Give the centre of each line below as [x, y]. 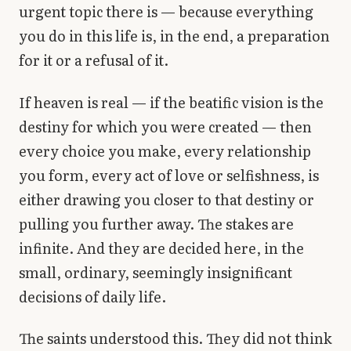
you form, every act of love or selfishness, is [169, 175]
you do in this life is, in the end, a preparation [174, 36]
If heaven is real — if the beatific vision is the [171, 102]
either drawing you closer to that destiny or [166, 199]
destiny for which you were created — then [165, 126]
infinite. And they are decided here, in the [161, 248]
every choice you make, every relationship [165, 150]
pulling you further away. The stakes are [156, 223]
